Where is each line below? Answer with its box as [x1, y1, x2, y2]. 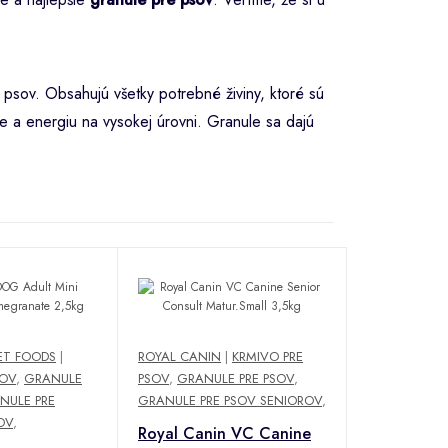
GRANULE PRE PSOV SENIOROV [138, 390, 322, 410]
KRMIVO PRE [232, 346, 303, 366]
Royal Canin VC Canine [138, 421, 311, 445]
